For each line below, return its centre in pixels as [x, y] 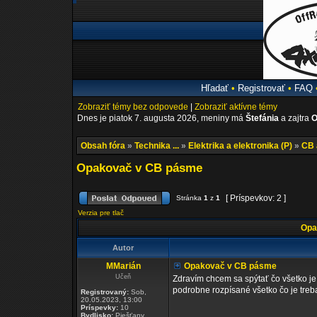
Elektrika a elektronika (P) [240, 146]
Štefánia [262, 118]
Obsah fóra [103, 146]
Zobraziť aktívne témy [236, 107]
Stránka [189, 198]
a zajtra [295, 118]
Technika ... [157, 146]
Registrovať [261, 88]
